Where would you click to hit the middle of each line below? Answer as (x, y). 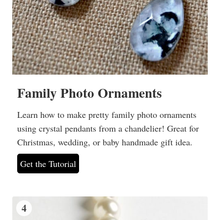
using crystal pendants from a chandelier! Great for (108, 128)
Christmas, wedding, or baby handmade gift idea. (105, 142)
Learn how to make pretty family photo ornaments (107, 114)
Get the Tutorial (48, 163)
